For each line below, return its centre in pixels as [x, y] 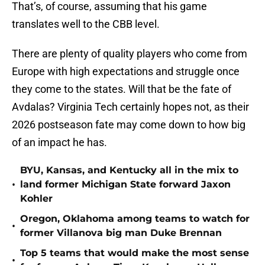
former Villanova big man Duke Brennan [121, 233]
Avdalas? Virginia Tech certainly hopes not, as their [130, 107]
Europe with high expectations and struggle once [126, 72]
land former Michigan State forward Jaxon [125, 185]
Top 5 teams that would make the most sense [135, 253]
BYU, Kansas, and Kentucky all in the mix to [129, 170]
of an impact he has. [59, 143]
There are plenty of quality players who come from [130, 54]
